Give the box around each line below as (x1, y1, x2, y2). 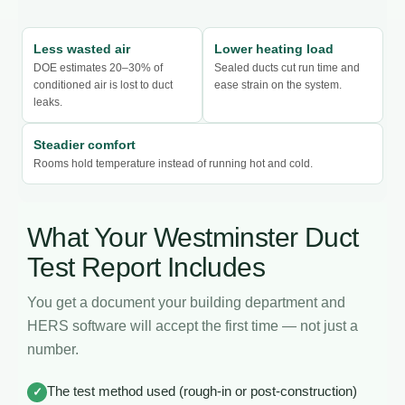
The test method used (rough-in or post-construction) (47, 383, 357, 399)
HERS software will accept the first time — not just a (27, 317, 358, 334)
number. (27, 341, 79, 357)
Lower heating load (214, 41, 334, 56)
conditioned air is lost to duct (33, 78, 173, 91)
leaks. (33, 95, 62, 108)
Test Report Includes (27, 251, 265, 282)
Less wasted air (33, 41, 130, 56)
